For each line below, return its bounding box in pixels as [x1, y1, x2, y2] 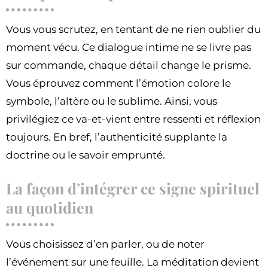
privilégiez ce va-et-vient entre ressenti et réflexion [6, 113, 261, 126]
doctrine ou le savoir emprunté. [6, 149, 165, 162]
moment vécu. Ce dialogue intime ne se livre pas [6, 41, 251, 54]
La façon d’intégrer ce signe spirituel [6, 178, 260, 199]
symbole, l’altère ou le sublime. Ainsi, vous [6, 95, 217, 108]
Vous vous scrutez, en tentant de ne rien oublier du [6, 23, 261, 36]
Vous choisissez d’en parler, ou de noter [6, 238, 205, 251]
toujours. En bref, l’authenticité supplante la [6, 131, 227, 144]
